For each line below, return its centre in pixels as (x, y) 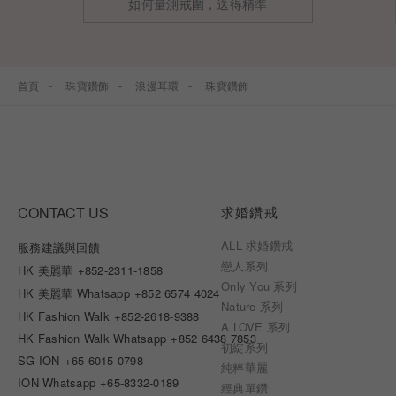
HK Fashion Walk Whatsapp (92, 339)
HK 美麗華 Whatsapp (74, 293)
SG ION (39, 361)
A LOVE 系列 (256, 327)
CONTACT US (63, 213)
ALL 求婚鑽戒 (257, 246)
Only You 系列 (259, 286)
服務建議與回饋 (59, 247)
